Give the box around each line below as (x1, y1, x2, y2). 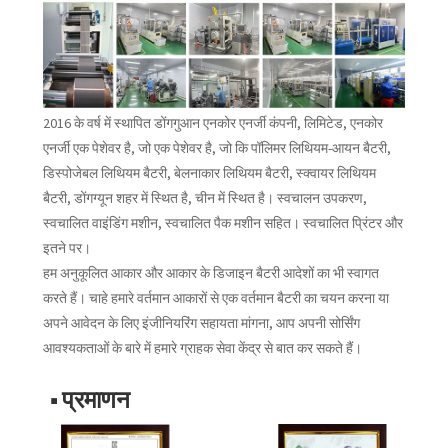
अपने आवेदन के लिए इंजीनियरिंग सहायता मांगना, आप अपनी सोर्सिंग (42, 314, 360, 333)
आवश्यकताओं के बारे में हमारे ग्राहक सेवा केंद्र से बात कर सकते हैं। (42, 339, 362, 358)
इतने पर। (42, 239, 91, 258)
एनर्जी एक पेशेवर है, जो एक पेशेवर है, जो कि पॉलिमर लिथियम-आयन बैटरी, (42, 139, 391, 158)
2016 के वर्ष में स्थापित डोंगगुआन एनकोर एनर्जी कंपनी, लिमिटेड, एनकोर (42, 114, 383, 133)
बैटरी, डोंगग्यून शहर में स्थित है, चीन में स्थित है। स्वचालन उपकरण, (42, 189, 367, 208)
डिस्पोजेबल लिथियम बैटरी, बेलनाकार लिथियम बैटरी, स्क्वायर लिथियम (42, 164, 376, 183)
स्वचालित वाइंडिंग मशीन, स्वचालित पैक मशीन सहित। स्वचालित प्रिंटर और (42, 214, 403, 233)
